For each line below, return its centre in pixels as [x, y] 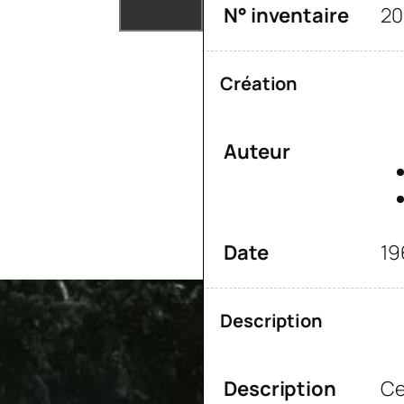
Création [259, 84]
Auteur [257, 152]
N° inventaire [286, 16]
